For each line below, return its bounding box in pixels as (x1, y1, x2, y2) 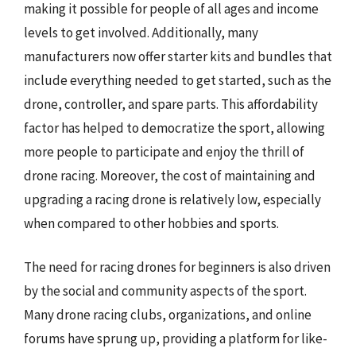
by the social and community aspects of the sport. (24, 282, 307, 300)
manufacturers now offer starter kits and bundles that (24, 47, 332, 65)
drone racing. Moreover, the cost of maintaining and (24, 166, 315, 184)
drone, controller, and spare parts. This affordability (24, 95, 318, 113)
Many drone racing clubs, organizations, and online (24, 306, 311, 323)
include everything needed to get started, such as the (24, 71, 331, 89)
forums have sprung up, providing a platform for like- (24, 330, 327, 347)
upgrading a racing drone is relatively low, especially (24, 190, 321, 208)
